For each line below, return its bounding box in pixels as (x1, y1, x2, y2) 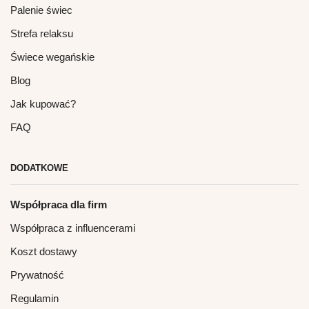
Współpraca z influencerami (10, 223, 135, 235)
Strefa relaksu (10, 28, 73, 39)
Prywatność (10, 270, 64, 281)
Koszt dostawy (10, 246, 77, 258)
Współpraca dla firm (10, 199, 107, 211)
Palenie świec (10, 4, 72, 16)
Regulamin (10, 293, 59, 305)
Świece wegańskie (10, 51, 94, 63)
